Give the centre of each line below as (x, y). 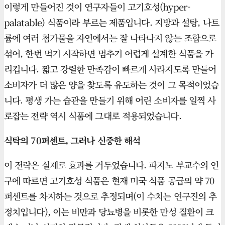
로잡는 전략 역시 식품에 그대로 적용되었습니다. (93, 116)
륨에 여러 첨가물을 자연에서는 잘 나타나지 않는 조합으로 (110, 38)
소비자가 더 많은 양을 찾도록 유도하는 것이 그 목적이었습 (111, 85)
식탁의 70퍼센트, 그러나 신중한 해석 (72, 140)
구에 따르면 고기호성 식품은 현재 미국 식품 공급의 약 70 (109, 181)
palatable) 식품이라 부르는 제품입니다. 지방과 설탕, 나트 (111, 22)
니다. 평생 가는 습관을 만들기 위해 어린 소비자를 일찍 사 (110, 100)
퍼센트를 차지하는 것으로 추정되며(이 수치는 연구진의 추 (110, 196)
